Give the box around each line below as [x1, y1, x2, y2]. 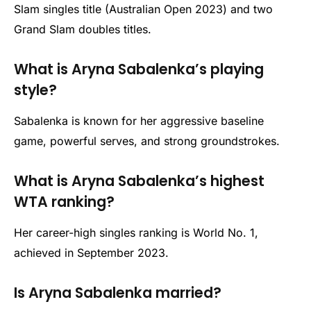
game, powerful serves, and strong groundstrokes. [14, 134, 280, 149]
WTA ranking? [14, 191, 115, 212]
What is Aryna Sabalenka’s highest [14, 170, 264, 191]
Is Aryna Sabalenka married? [14, 283, 221, 303]
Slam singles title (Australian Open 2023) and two [14, 2, 273, 17]
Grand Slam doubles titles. [14, 22, 151, 37]
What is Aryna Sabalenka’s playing [14, 58, 264, 79]
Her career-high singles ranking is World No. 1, [14, 226, 258, 240]
